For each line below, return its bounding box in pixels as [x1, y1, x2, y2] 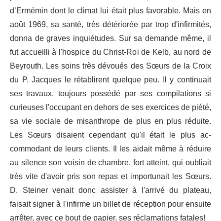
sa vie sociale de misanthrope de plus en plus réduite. [10, 113, 211, 130]
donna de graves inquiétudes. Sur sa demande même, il [10, 30, 211, 47]
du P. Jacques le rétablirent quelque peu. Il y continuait [10, 72, 211, 89]
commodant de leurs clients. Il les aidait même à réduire [10, 141, 211, 158]
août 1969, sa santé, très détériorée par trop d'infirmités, [10, 16, 211, 34]
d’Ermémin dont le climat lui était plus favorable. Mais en [10, 2, 211, 20]
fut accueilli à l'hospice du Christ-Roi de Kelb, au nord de [10, 44, 211, 61]
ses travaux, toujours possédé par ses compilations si [10, 85, 211, 103]
